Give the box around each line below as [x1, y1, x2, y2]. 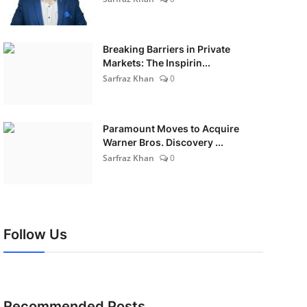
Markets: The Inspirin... [102, 57, 210, 69]
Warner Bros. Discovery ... [102, 136, 223, 148]
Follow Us [3, 226, 67, 243]
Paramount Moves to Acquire [102, 123, 239, 134]
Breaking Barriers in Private [102, 43, 230, 55]
